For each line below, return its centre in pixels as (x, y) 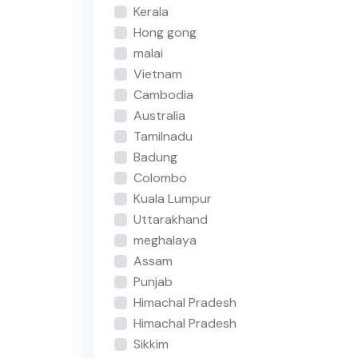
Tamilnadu (163, 137)
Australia (159, 116)
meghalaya (165, 241)
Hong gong (165, 33)
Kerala (151, 12)
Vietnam (157, 74)
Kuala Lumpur (172, 199)
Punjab (153, 282)
